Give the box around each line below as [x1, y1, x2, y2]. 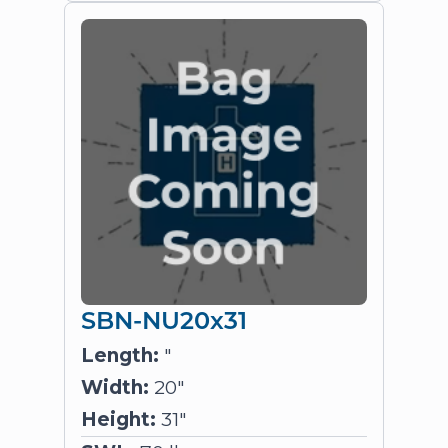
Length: [81, 344, 159, 367]
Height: [81, 408, 156, 431]
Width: [81, 376, 149, 399]
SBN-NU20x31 [81, 303, 247, 335]
